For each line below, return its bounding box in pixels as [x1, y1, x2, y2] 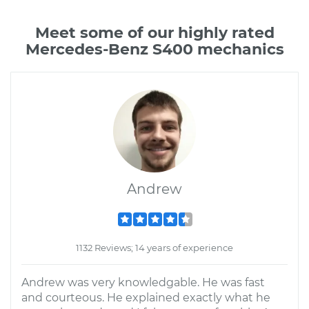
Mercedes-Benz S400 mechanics [25, 40, 284, 59]
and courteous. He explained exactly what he [21, 291, 270, 304]
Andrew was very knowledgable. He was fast [21, 276, 265, 289]
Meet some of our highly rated [34, 23, 275, 42]
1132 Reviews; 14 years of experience [76, 242, 233, 253]
